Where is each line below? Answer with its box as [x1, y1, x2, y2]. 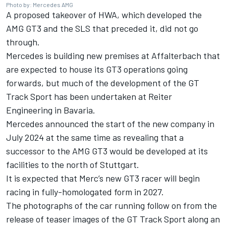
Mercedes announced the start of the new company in [6, 118, 214, 130]
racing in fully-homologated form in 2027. [6, 186, 168, 198]
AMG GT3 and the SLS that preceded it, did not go [6, 23, 198, 34]
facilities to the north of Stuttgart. [6, 159, 143, 171]
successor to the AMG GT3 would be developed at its [6, 145, 208, 157]
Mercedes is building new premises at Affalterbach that [6, 50, 220, 62]
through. [6, 36, 40, 48]
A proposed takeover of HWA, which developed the [6, 9, 202, 21]
